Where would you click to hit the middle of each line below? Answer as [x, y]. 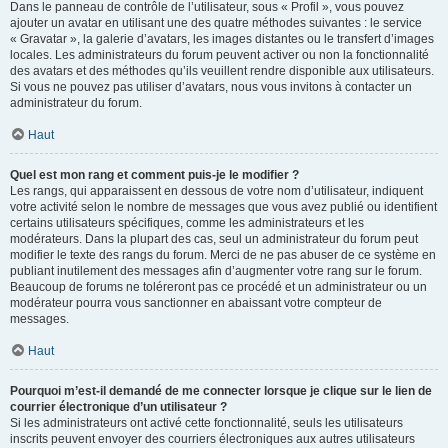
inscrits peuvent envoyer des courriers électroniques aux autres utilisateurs [212, 439]
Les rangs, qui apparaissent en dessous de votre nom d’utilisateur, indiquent [216, 191]
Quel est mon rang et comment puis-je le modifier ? [154, 175]
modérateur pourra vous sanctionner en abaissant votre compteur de [196, 303]
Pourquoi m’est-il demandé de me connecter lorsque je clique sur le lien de [221, 391]
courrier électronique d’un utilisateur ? [118, 407]
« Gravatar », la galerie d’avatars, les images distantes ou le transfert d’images [222, 39]
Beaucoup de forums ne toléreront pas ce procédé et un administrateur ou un [218, 287]
